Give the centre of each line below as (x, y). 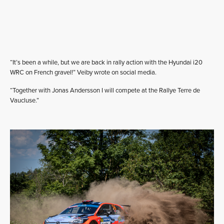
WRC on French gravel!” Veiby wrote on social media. (83, 72)
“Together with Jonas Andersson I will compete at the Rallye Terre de (105, 90)
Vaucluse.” (24, 100)
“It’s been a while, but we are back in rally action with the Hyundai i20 (106, 62)
